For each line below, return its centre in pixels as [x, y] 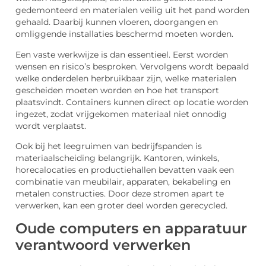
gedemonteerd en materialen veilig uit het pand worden [132, 10]
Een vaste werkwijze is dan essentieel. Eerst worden [122, 54]
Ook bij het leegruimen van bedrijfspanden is [109, 146]
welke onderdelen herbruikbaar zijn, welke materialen [126, 78]
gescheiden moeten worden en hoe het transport [117, 90]
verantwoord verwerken [103, 245]
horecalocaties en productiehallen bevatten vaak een [125, 170]
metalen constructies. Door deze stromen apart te [120, 194]
